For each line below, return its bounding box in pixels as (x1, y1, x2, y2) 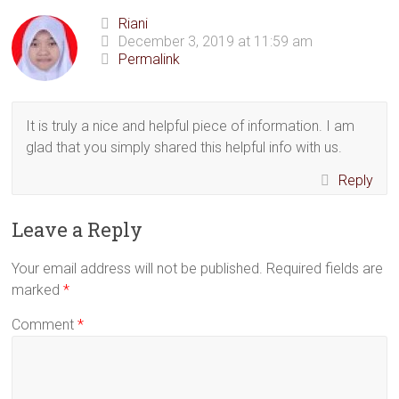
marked (12, 281, 64, 298)
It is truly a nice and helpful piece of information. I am (26, 118, 355, 134)
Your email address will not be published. (12, 260, 264, 277)
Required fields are (266, 260, 384, 277)
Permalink (118, 51, 181, 68)
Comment (12, 316, 78, 333)
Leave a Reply (12, 216, 143, 242)
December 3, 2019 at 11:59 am (118, 33, 313, 50)
